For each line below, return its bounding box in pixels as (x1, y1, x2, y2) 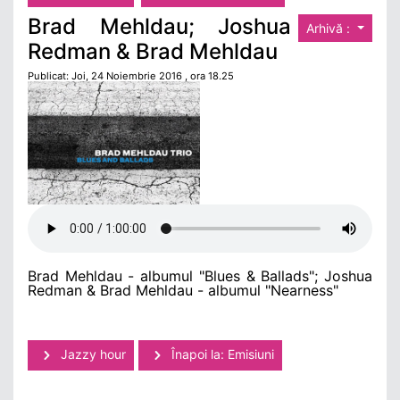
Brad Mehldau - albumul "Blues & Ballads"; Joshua (28, 266, 372, 285)
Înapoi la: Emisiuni (168, 346, 274, 362)
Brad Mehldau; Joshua (28, 12, 292, 39)
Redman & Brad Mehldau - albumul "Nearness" (28, 280, 338, 299)
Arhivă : (306, 20, 354, 36)
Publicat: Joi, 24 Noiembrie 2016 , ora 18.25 (28, 69, 234, 82)
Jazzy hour (57, 346, 126, 362)
